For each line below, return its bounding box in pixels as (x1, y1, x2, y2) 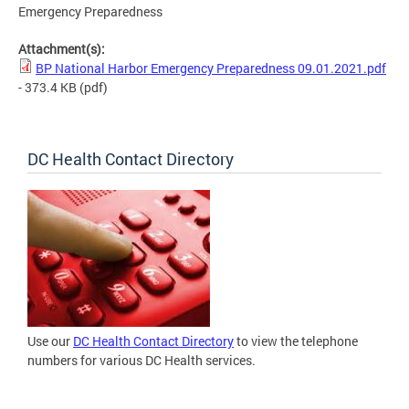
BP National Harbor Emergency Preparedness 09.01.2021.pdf (36, 59, 386, 78)
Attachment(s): (18, 40, 108, 58)
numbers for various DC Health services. (27, 351, 256, 370)
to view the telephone (234, 332, 358, 351)
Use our (27, 332, 73, 351)
